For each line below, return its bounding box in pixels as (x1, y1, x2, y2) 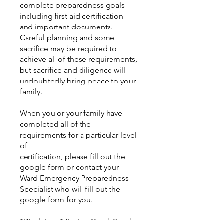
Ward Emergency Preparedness (20, 173, 129, 183)
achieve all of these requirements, (20, 55, 137, 64)
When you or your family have (20, 109, 122, 118)
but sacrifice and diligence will (20, 65, 125, 75)
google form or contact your (20, 163, 119, 172)
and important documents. (20, 22, 113, 31)
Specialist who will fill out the (20, 184, 120, 193)
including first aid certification (20, 11, 123, 21)
